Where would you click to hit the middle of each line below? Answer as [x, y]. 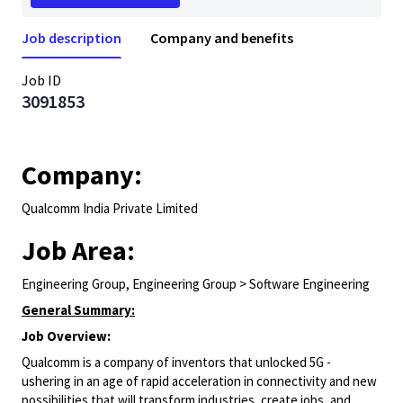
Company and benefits [222, 38]
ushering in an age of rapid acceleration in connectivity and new [199, 381]
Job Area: [78, 250]
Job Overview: [66, 336]
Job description [72, 38]
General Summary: [78, 310]
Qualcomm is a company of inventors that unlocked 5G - [176, 362]
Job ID [41, 80]
